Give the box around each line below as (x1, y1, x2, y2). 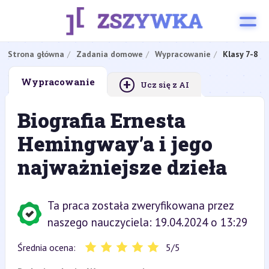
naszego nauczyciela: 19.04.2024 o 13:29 (47, 215, 247, 229)
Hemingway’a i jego (17, 130, 213, 157)
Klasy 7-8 (222, 49, 258, 59)
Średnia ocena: (17, 241, 76, 253)
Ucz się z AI (140, 79, 189, 90)
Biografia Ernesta (17, 107, 186, 133)
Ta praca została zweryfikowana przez (47, 198, 234, 213)
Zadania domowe (76, 49, 143, 59)
